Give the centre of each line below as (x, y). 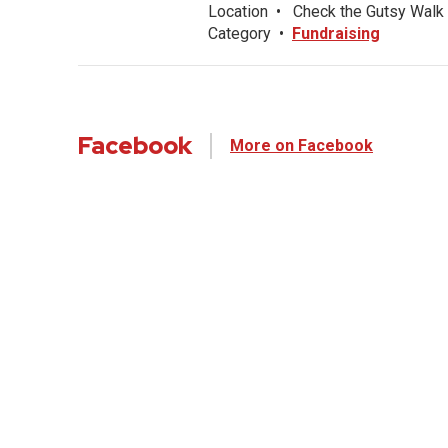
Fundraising (336, 33)
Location (238, 11)
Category (239, 33)
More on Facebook (301, 145)
